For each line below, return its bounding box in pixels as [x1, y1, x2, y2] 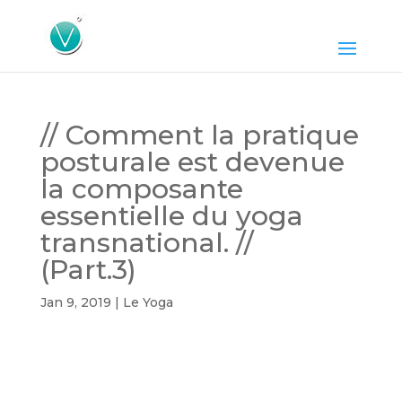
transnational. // [39, 226, 277, 259]
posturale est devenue [39, 145, 345, 179]
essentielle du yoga [39, 199, 303, 232]
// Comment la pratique [39, 118, 359, 152]
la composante [39, 172, 243, 205]
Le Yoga [122, 294, 173, 310]
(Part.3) [39, 253, 136, 286]
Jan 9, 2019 [39, 294, 111, 310]
